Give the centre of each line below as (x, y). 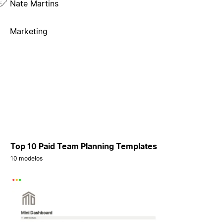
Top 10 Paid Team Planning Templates (84, 146)
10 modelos (27, 158)
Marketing (29, 31)
